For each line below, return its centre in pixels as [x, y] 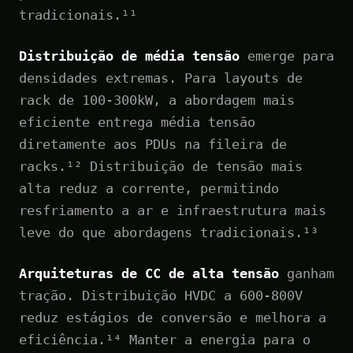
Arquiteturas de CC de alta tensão [149, 273]
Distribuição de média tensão [129, 56]
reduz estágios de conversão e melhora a [173, 317]
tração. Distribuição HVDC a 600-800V [161, 295]
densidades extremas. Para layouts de [161, 78]
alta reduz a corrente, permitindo [149, 188]
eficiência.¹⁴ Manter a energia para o [165, 339]
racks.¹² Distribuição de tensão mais [161, 166]
